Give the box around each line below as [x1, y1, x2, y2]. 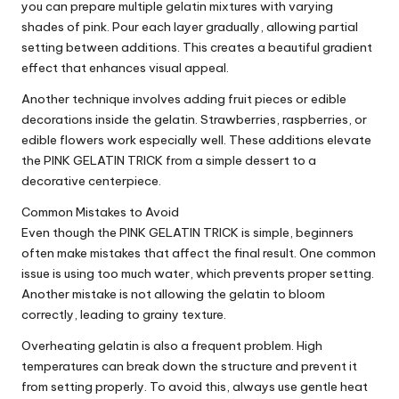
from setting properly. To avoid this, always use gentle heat [21, 379, 368, 395]
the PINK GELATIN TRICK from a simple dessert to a [21, 152, 316, 169]
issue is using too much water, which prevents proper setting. [21, 265, 374, 282]
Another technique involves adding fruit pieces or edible [21, 91, 346, 108]
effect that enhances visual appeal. [21, 60, 229, 77]
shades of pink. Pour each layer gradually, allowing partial [21, 19, 358, 36]
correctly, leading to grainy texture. [21, 306, 226, 323]
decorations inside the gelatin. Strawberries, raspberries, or [21, 111, 367, 128]
